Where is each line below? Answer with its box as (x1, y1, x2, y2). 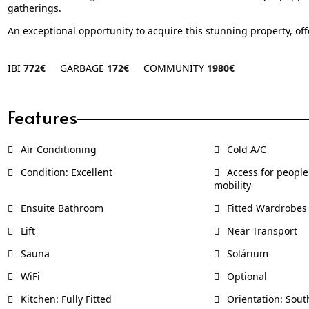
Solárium (223, 246, 268, 260)
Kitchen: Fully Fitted (17, 292, 112, 306)
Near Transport (223, 223, 297, 237)
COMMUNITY (143, 61, 207, 74)
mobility (213, 178, 251, 192)
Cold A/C (223, 142, 266, 156)
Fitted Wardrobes (223, 201, 307, 215)
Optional (223, 269, 267, 283)
